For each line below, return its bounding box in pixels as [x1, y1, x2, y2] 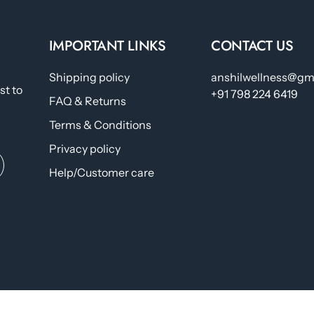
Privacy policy [48, 142, 121, 156]
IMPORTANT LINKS [48, 36, 166, 57]
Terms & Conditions [48, 118, 151, 132]
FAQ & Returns [48, 94, 126, 109]
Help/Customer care [48, 165, 154, 180]
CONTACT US [211, 36, 294, 57]
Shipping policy [48, 70, 130, 85]
